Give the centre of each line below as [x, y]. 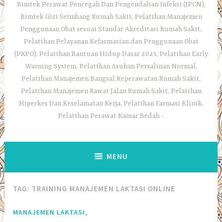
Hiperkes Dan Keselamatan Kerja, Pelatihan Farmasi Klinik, [111, 104]
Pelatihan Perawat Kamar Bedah [109, 116]
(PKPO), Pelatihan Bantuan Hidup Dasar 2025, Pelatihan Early [111, 54]
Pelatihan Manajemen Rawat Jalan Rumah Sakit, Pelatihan [111, 91]
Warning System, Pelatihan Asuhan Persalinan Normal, [111, 67]
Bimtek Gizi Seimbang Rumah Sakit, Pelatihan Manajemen [111, 17]
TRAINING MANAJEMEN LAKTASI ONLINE [104, 189]
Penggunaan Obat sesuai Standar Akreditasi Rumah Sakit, [111, 29]
